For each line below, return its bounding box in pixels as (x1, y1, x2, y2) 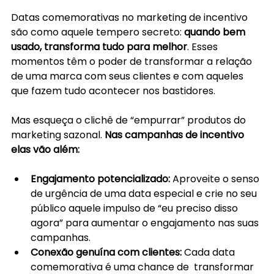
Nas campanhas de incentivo (105, 128, 246, 143)
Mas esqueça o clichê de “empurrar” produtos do (11, 113, 248, 128)
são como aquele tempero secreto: (11, 25, 184, 40)
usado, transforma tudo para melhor (11, 40, 187, 54)
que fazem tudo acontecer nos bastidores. (11, 84, 215, 98)
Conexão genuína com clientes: (31, 245, 184, 260)
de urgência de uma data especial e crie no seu (31, 187, 259, 201)
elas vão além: (11, 143, 80, 157)
